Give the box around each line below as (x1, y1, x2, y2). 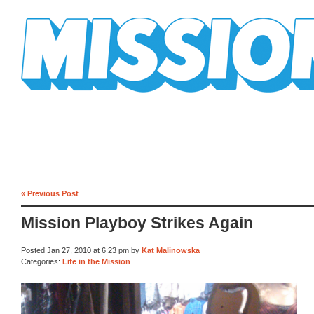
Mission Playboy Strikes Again (21, 214, 253, 233)
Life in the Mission (62, 257, 130, 266)
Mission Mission (21, 93, 100, 103)
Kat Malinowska (142, 246, 200, 255)
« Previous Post (21, 189, 78, 198)
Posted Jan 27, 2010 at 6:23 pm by (21, 246, 142, 255)
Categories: (21, 257, 62, 266)
